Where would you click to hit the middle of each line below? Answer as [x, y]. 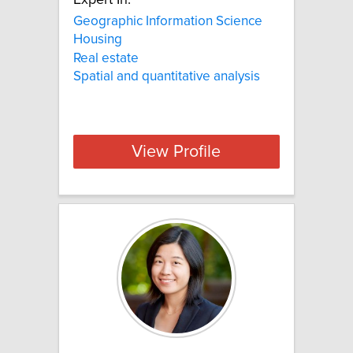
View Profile [176, 152]
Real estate [106, 58]
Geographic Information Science [168, 22]
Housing [98, 40]
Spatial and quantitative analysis [167, 77]
